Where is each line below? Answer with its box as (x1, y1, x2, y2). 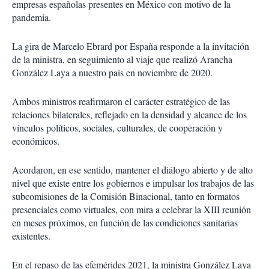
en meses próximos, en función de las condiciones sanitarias (12, 216, 238, 229)
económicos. (12, 134, 59, 148)
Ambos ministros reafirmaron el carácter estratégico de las (12, 95, 230, 108)
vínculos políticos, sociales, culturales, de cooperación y (12, 121, 223, 134)
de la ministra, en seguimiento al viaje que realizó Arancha (12, 53, 232, 66)
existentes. (12, 229, 50, 243)
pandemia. (12, 11, 51, 24)
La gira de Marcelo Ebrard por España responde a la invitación (12, 40, 249, 53)
